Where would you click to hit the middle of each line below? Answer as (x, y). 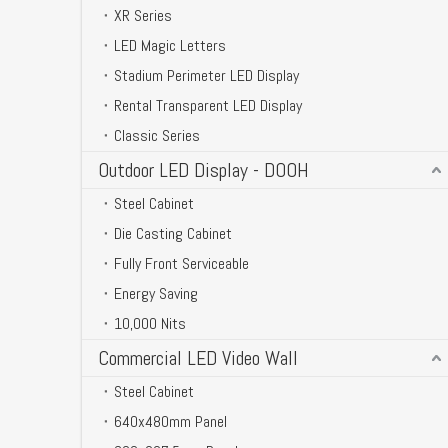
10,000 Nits (150, 323)
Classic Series (157, 135)
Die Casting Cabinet (173, 233)
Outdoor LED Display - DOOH (203, 169)
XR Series (143, 15)
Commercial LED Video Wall (198, 357)
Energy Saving (156, 293)
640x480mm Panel (170, 421)
